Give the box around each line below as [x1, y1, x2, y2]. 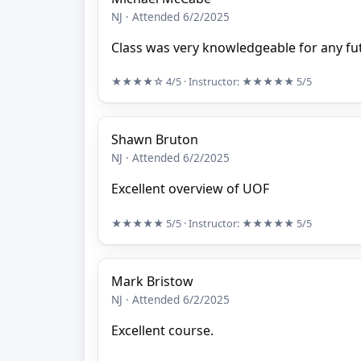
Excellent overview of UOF [111, 180, 269, 198]
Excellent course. [111, 322, 214, 340]
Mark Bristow [111, 272, 193, 291]
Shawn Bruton [111, 131, 198, 149]
